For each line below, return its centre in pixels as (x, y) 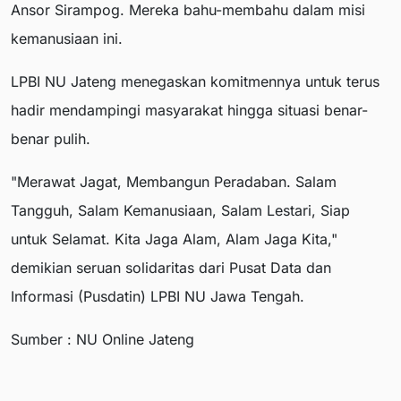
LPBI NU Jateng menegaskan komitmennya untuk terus (195, 82)
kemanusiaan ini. (67, 39)
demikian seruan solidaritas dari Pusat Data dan (171, 268)
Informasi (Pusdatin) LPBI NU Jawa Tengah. (158, 297)
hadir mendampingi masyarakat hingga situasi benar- (189, 111)
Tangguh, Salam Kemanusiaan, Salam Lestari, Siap (180, 211)
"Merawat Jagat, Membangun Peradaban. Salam (174, 182)
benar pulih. (51, 139)
